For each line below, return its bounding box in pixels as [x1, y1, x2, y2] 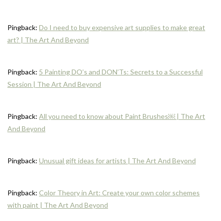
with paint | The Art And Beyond [7, 200, 108, 209]
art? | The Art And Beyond [7, 35, 89, 44]
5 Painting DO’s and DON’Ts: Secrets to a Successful [39, 67, 203, 76]
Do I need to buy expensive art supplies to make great [39, 23, 205, 32]
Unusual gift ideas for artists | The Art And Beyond [39, 156, 196, 165]
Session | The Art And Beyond [7, 79, 101, 88]
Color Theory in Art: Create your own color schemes [39, 188, 200, 197]
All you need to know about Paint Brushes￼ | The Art [39, 111, 205, 120]
